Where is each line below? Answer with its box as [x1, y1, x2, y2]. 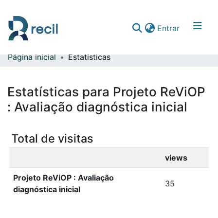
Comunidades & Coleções [8, 59, 103, 69]
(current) [179, 22, 211, 33]
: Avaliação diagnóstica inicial [7, 99, 187, 114]
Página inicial [8, 52, 56, 62]
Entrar [157, 23, 180, 33]
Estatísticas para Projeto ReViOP [7, 84, 205, 99]
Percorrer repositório [8, 78, 85, 89]
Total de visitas [11, 131, 93, 145]
